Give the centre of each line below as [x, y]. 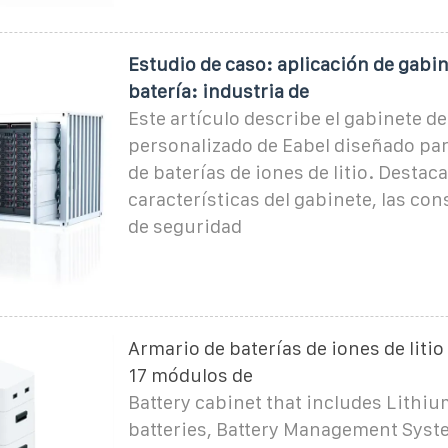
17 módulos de [190, 375]
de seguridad [184, 226]
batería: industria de [218, 91]
